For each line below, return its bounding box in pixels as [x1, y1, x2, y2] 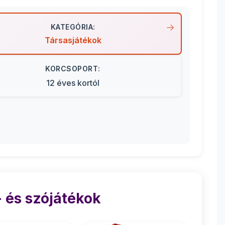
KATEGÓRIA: [50, 23, 95, 31]
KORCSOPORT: [45, 64, 100, 73]
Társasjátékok [44, 35, 101, 45]
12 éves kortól [46, 78, 99, 88]
